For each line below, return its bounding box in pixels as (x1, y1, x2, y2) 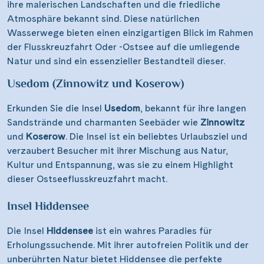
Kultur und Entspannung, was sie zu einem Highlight (7, 159, 233, 171)
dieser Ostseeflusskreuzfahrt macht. (7, 173, 167, 185)
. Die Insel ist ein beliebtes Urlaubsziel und (65, 131, 247, 143)
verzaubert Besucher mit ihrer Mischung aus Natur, (7, 145, 228, 157)
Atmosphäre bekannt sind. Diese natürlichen (7, 13, 200, 25)
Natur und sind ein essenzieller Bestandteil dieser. (7, 55, 225, 67)
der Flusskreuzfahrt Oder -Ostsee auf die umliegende (7, 41, 240, 53)
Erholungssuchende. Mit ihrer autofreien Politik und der (7, 239, 249, 251)
